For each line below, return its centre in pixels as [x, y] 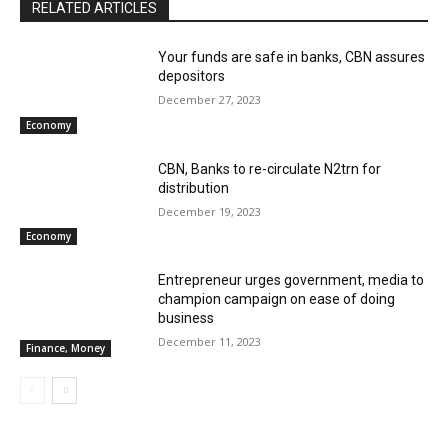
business [186, 318]
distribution [194, 187]
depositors [192, 76]
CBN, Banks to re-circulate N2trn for [270, 168]
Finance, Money [65, 348]
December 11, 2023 [210, 342]
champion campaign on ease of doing [277, 299]
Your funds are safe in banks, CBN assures [292, 57]
